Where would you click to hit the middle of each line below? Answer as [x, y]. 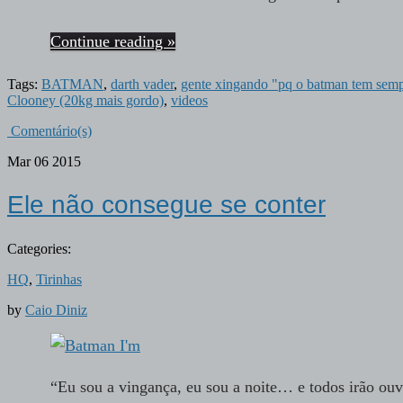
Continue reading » [113, 42]
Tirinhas [59, 279]
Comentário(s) [49, 131]
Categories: [39, 248]
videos [189, 101]
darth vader [142, 85]
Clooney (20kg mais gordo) [85, 101]
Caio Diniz [56, 309]
